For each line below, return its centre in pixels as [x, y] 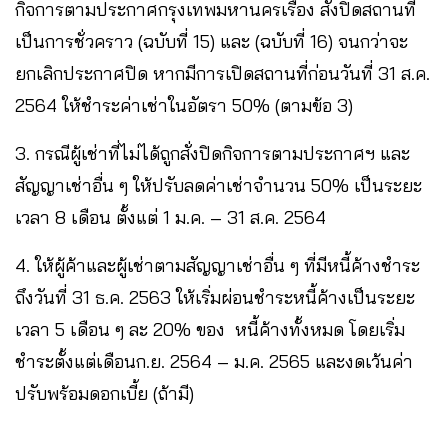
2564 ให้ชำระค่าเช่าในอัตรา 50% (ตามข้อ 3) [186, 105]
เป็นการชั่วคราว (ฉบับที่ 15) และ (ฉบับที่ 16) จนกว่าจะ [211, 41]
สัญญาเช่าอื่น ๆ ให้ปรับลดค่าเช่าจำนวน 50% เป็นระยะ [218, 185]
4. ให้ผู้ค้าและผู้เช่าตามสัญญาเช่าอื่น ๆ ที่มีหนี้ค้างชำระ [217, 265]
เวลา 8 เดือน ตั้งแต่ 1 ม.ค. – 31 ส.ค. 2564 [173, 217]
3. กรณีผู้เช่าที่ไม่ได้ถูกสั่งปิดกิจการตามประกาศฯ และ [212, 153]
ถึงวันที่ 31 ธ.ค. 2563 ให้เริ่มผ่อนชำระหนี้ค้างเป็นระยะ [215, 297]
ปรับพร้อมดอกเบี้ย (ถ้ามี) [104, 393]
